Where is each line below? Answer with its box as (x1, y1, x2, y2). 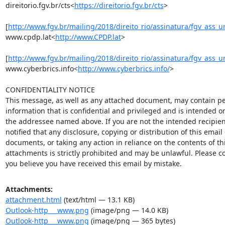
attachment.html (5, 195, 62, 204)
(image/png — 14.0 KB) (88, 205, 168, 215)
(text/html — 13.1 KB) (61, 195, 135, 204)
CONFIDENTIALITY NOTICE (5, 85, 95, 94)
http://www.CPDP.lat (55, 32, 121, 42)
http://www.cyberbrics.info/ (77, 64, 170, 73)
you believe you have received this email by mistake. (5, 159, 182, 168)
